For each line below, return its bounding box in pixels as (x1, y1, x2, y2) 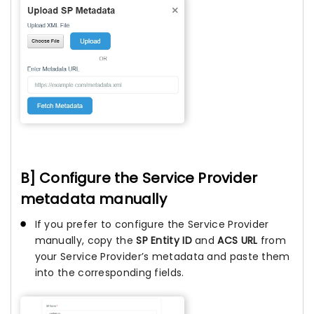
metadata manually (20, 189, 167, 210)
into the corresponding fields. (34, 266, 184, 280)
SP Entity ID (136, 233, 192, 248)
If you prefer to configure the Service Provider (34, 217, 269, 232)
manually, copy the (34, 233, 137, 248)
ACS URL (217, 233, 258, 248)
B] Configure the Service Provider (20, 168, 258, 189)
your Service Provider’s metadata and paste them (34, 250, 290, 264)
